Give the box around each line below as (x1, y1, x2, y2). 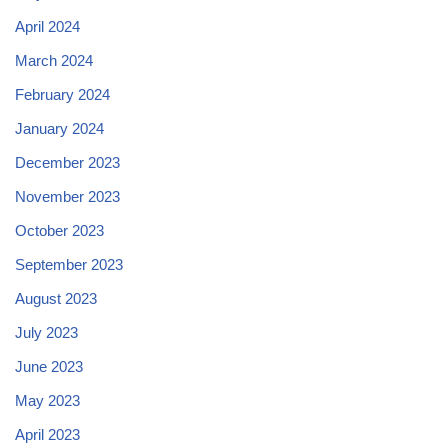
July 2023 (15, 323, 78, 341)
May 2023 (15, 391, 80, 409)
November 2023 (15, 187, 120, 205)
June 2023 (15, 357, 83, 375)
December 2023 (15, 153, 120, 171)
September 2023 (15, 255, 123, 273)
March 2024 (15, 51, 93, 69)
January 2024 (15, 119, 104, 137)
